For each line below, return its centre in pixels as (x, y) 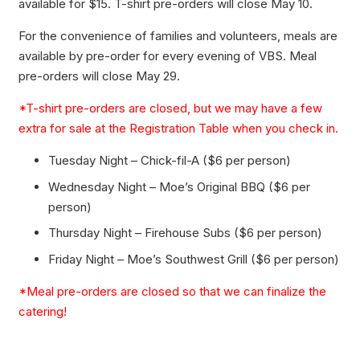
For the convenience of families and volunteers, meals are (178, 36)
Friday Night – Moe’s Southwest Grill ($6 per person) (194, 259)
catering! (42, 311)
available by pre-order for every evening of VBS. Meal (167, 56)
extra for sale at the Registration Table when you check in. (178, 129)
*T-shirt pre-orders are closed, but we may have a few (170, 108)
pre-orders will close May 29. (99, 76)
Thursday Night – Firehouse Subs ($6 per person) (185, 233)
